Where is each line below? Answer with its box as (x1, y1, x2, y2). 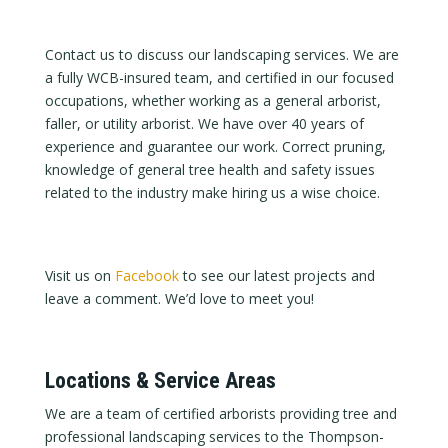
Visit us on (44, 265, 115, 285)
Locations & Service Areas (44, 367, 276, 393)
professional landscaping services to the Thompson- (44, 426, 384, 446)
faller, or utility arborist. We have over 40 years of (44, 113, 364, 133)
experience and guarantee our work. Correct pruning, (44, 136, 386, 156)
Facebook (114, 265, 179, 285)
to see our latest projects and (178, 265, 375, 285)
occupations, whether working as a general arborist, (44, 90, 381, 110)
